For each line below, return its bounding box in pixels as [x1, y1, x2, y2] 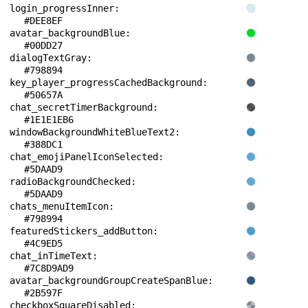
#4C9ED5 [24, 238, 63, 249]
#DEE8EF [24, 15, 63, 26]
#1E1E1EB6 [24, 114, 74, 125]
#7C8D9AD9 [24, 263, 74, 274]
